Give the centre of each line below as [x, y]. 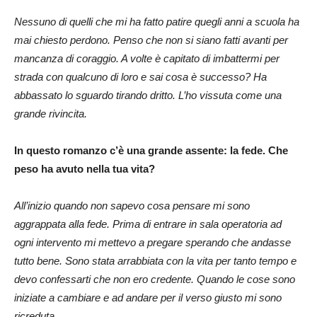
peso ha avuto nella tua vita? [85, 168]
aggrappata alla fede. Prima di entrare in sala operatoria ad [148, 224]
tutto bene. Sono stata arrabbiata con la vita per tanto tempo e [155, 260]
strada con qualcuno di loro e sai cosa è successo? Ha [140, 76]
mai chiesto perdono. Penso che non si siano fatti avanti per [151, 40]
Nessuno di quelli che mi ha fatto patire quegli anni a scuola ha [157, 21]
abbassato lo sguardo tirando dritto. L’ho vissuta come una [148, 95]
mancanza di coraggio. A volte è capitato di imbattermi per [147, 58]
